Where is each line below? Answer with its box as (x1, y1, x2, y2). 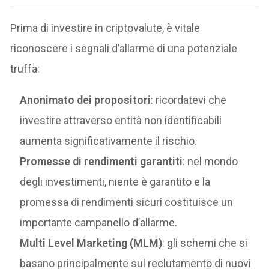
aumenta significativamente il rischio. (20, 134, 198, 147)
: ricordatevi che (151, 93, 227, 106)
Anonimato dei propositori (20, 93, 151, 106)
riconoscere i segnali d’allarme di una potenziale (10, 41, 238, 55)
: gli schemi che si (162, 236, 248, 249)
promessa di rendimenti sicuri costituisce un (20, 195, 234, 208)
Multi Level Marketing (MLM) (20, 236, 163, 249)
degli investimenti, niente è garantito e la (20, 175, 211, 188)
